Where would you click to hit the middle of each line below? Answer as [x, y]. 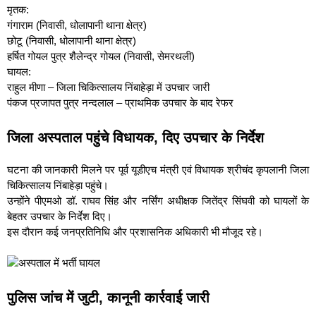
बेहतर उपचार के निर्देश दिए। [60, 216]
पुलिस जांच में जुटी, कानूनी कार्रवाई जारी [108, 297]
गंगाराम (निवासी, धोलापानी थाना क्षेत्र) [77, 25]
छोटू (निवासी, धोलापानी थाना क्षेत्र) [72, 41]
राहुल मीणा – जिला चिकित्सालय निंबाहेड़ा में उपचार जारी [108, 87]
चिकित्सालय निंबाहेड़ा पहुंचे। [58, 185]
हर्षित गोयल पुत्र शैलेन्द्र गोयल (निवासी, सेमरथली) [101, 56]
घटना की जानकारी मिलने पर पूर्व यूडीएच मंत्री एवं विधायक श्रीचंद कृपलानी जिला [158, 169]
